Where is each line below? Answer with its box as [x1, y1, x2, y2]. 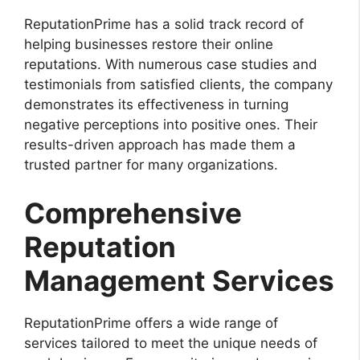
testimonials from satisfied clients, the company [24, 76, 333, 93]
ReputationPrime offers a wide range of [24, 314, 278, 331]
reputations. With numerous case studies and [24, 56, 317, 73]
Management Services [24, 263, 334, 297]
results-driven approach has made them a [24, 137, 296, 153]
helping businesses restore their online [24, 36, 273, 53]
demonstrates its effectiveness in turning [24, 96, 288, 113]
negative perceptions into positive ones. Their [24, 117, 317, 133]
